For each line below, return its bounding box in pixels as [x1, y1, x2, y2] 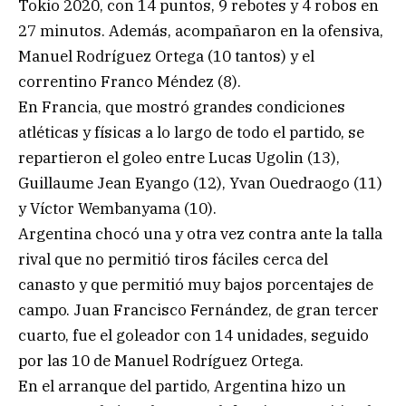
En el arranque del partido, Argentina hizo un [18, 375, 346, 396]
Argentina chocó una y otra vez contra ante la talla [18, 223, 382, 244]
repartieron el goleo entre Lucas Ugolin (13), [18, 147, 340, 168]
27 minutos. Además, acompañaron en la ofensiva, [18, 20, 383, 41]
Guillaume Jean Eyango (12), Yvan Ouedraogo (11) [18, 172, 382, 193]
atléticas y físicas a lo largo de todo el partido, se [18, 121, 364, 142]
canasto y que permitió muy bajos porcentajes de [18, 274, 373, 295]
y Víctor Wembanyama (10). [18, 198, 217, 218]
